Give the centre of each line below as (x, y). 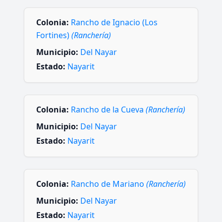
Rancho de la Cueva (108, 109)
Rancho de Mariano (109, 184)
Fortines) (54, 35)
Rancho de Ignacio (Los (114, 22)
